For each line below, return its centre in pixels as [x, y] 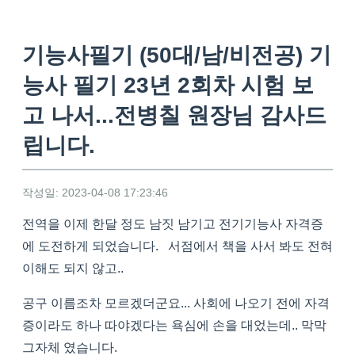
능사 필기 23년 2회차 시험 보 [168, 86]
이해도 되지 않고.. [73, 269]
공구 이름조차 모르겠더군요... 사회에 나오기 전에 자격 [176, 303]
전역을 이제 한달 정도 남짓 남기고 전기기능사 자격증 [173, 224]
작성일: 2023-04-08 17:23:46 [95, 193]
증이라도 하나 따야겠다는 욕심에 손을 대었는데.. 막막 [174, 326]
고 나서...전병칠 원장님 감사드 [174, 116]
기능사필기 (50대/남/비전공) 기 [177, 55]
